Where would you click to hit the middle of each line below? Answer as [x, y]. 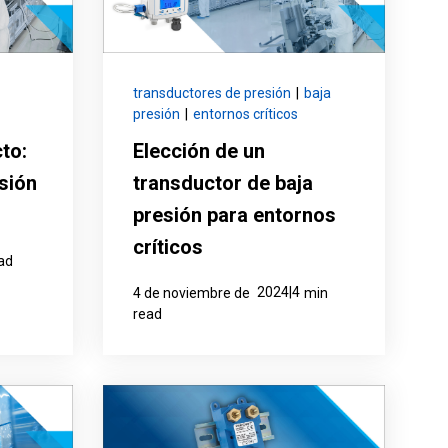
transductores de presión [212, 93]
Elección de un [199, 151]
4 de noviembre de [193, 293]
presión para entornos [235, 215]
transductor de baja [223, 183]
